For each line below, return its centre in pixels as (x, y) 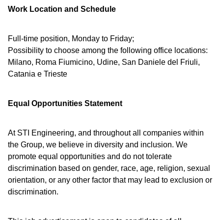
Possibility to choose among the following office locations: (108, 50)
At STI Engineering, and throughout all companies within (106, 133)
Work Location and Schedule (62, 9)
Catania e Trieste (38, 74)
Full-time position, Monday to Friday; (71, 39)
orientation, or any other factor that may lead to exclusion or (110, 180)
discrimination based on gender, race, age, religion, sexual (109, 168)
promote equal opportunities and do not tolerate (90, 156)
